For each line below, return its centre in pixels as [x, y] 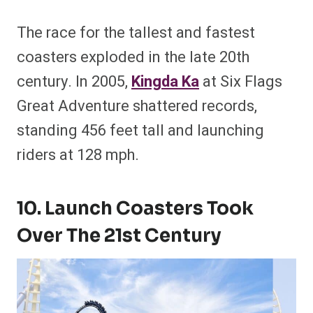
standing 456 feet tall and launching [140, 131]
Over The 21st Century [119, 236]
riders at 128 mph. [78, 155]
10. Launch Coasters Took [135, 209]
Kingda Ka [165, 82]
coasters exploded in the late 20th [133, 58]
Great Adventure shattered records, [137, 107]
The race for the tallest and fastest [136, 33]
